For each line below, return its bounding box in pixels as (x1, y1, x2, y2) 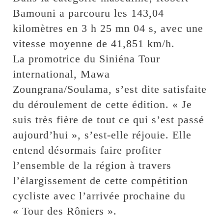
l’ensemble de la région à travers (13, 159, 172, 171)
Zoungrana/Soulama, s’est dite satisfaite (13, 82, 207, 95)
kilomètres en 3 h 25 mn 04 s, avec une (13, 22, 204, 34)
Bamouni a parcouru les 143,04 (13, 6, 165, 19)
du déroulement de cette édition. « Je (13, 98, 192, 110)
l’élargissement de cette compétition (13, 174, 189, 187)
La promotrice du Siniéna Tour (13, 52, 161, 65)
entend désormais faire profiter (13, 143, 162, 156)
